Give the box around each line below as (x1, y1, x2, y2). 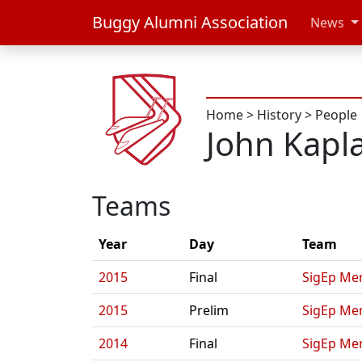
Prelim (189, 301, 229, 320)
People (315, 106, 357, 124)
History (257, 106, 301, 124)
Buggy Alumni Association (92, 11, 288, 33)
